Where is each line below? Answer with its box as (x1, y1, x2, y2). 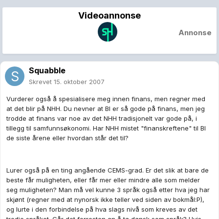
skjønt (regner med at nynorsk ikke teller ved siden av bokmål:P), (6, 196, 204, 204)
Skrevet (29, 78, 54, 86)
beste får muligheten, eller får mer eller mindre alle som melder (6, 176, 200, 184)
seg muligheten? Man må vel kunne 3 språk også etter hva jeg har (6, 186, 210, 194)
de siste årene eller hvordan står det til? (6, 134, 129, 142)
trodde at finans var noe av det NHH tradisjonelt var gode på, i (6, 114, 197, 123)
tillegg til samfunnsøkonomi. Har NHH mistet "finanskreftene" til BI (6, 124, 206, 132)
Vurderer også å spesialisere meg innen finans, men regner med (6, 95, 205, 103)
